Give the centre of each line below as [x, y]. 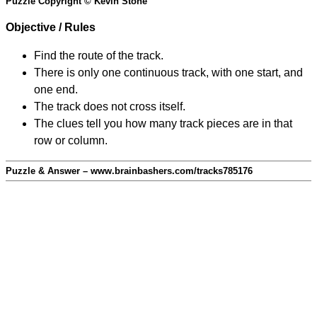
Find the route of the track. [99, 56]
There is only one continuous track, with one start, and [168, 73]
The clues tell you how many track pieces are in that [163, 124]
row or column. [71, 141]
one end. [56, 90]
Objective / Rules [51, 28]
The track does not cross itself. [110, 107]
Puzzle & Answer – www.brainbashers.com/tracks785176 [129, 171]
